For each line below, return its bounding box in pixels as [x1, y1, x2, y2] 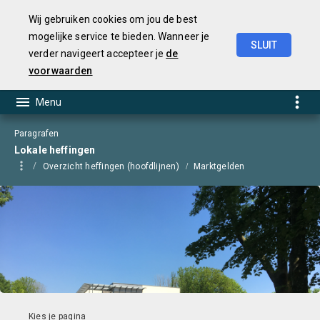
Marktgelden [193, 161, 245, 171]
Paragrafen [14, 129, 59, 139]
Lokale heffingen [14, 144, 96, 156]
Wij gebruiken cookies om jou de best [29, 14, 198, 25]
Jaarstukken [216, 59, 277, 73]
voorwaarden [29, 65, 93, 76]
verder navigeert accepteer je [29, 48, 166, 59]
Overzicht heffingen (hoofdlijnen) [43, 161, 179, 171]
